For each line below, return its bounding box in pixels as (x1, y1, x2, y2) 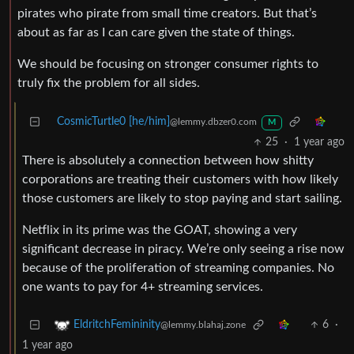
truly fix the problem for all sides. (17, 77, 200, 90)
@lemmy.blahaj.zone (160, 320, 246, 330)
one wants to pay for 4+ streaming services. (22, 281, 263, 294)
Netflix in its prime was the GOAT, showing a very (22, 224, 297, 237)
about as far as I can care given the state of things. (17, 26, 295, 40)
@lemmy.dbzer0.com (170, 117, 257, 127)
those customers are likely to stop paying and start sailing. (22, 192, 342, 205)
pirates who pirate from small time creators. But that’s (17, 7, 317, 21)
